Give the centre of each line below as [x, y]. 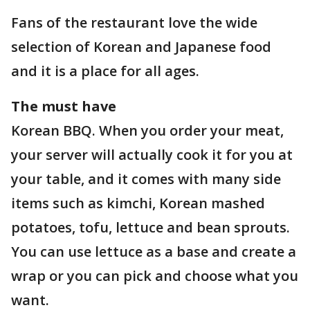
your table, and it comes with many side [146, 179]
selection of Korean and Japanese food [141, 47]
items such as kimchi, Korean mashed [138, 203]
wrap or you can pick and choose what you [155, 276]
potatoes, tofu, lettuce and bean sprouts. [151, 227]
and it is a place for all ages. [105, 71]
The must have [64, 106]
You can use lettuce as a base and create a [154, 252]
